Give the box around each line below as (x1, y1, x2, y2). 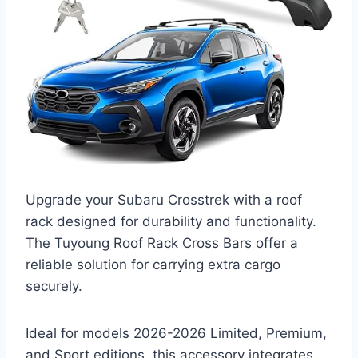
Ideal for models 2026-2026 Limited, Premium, (26, 324, 327, 341)
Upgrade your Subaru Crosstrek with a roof (26, 191, 302, 208)
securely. (26, 277, 82, 294)
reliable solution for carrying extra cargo (26, 256, 280, 272)
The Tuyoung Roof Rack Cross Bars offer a (26, 234, 298, 251)
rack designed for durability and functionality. (26, 213, 316, 229)
